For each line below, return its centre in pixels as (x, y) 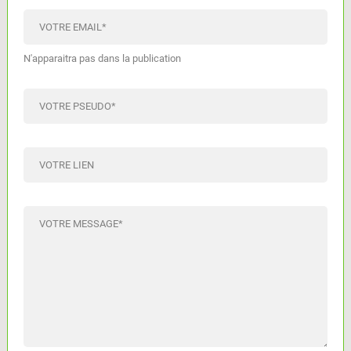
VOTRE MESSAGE (78, 223)
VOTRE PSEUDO (75, 106)
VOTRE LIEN (66, 165)
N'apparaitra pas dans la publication (102, 58)
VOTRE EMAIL (70, 27)
